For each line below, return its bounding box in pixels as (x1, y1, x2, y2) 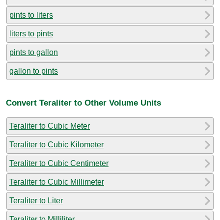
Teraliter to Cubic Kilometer (9, 140, 104, 149)
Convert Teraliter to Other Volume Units (6, 98, 161, 108)
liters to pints (9, 29, 53, 38)
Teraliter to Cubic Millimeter (9, 177, 104, 186)
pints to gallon (9, 48, 58, 56)
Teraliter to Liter (9, 196, 63, 205)
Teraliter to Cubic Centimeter (9, 159, 109, 167)
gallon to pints (9, 66, 58, 75)
